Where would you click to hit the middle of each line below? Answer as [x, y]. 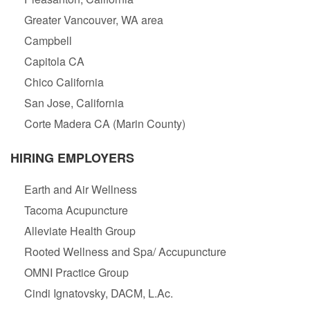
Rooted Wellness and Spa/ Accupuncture [125, 252]
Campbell [48, 41]
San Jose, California [74, 103]
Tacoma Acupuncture [76, 210]
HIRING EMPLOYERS [72, 158]
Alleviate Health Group [80, 231]
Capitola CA [54, 62]
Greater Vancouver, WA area [94, 20]
